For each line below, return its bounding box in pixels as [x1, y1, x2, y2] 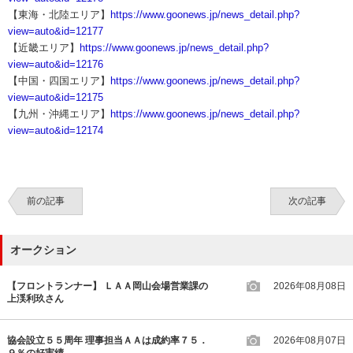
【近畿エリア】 [8, 42, 80, 54]
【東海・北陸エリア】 [8, 9, 110, 20]
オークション [10, 243, 76, 256]
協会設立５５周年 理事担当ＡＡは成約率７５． [6, 334, 208, 346]
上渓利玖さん [6, 292, 64, 304]
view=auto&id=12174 [8, 124, 103, 136]
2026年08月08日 [273, 280, 347, 292]
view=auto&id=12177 [8, 25, 103, 37]
